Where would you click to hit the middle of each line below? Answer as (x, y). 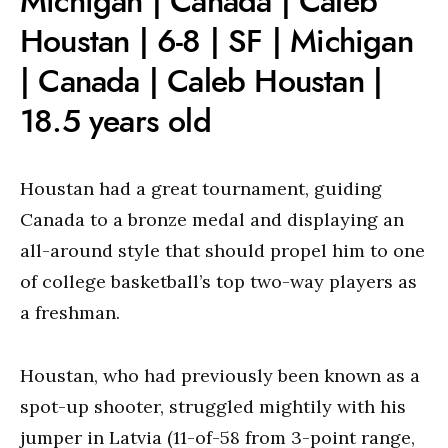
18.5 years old (115, 121)
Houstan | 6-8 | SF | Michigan (216, 41)
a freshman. (70, 312)
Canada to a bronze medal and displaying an (212, 219)
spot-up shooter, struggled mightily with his (213, 406)
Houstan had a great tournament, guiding (201, 188)
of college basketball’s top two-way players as (218, 281)
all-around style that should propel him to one (222, 250)
